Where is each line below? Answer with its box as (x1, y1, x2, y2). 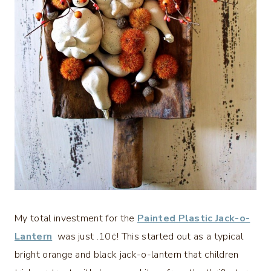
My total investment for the (15, 212, 137, 226)
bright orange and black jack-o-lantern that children (15, 248, 239, 262)
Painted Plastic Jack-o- (137, 212, 250, 226)
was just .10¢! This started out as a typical (54, 230, 243, 244)
